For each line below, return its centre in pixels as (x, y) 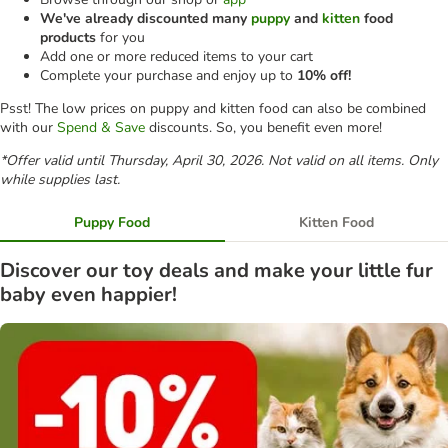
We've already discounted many (145, 19)
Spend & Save (101, 128)
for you (120, 38)
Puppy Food (112, 223)
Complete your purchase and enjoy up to (168, 76)
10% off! (324, 76)
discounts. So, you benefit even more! (263, 128)
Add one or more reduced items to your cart (176, 57)
